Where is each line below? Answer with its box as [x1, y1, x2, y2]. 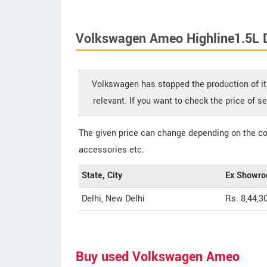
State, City [82, 169, 122, 182]
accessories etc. [79, 144, 144, 156]
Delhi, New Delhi [82, 193, 145, 205]
